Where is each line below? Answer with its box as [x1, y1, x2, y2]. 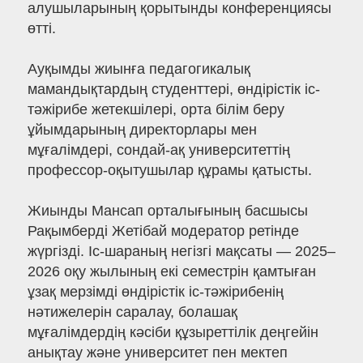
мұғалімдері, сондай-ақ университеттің [27, 142, 290, 159]
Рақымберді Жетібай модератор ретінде [27, 223, 299, 240]
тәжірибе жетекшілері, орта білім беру [27, 101, 284, 118]
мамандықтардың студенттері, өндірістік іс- [27, 81, 320, 98]
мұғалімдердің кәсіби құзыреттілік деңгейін [27, 324, 318, 341]
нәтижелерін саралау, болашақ [27, 304, 237, 321]
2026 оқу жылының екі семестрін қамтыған [27, 263, 316, 280]
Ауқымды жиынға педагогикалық [27, 61, 250, 78]
